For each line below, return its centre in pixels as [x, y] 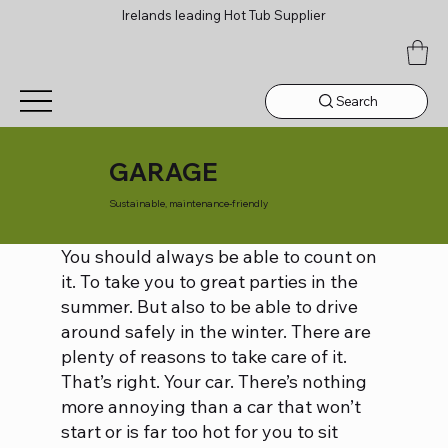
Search [356, 100]
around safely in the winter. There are [215, 332]
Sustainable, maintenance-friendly [188, 203]
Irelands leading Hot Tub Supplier [223, 14]
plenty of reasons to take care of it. [203, 357]
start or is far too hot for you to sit [199, 432]
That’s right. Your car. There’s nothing [213, 382]
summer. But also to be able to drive [209, 307]
